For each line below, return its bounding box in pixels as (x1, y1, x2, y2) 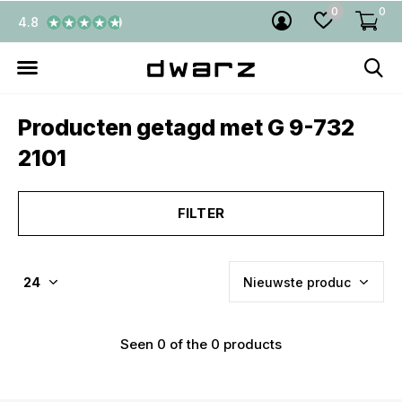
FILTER (177, 205, 225, 222)
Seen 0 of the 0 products (120, 336, 282, 353)
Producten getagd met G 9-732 (18, 114, 354, 141)
